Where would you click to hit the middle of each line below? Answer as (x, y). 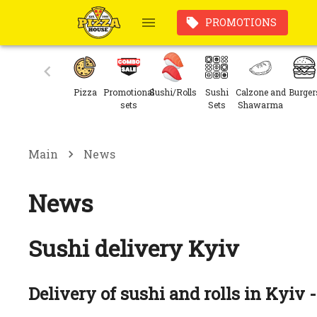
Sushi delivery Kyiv (134, 248)
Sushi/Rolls (173, 92)
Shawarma (260, 105)
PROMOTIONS (241, 22)
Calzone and (260, 92)
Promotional (129, 92)
